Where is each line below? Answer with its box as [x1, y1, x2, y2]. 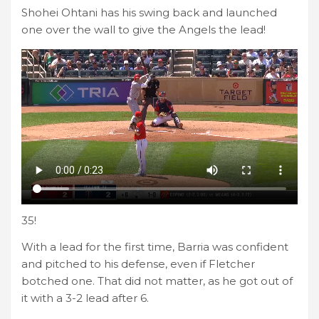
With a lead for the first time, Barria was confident [21, 240, 288, 254]
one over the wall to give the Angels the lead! [21, 22, 266, 36]
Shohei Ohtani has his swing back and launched [21, 5, 277, 19]
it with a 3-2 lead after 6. [21, 291, 149, 305]
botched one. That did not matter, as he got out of [21, 274, 293, 288]
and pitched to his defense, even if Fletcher [21, 257, 255, 271]
